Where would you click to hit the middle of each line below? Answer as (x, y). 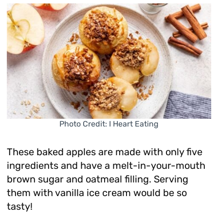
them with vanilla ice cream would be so (97, 192)
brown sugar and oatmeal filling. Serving (97, 179)
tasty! (19, 206)
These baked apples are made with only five (104, 152)
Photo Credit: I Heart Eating (109, 124)
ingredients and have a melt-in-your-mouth (106, 165)
